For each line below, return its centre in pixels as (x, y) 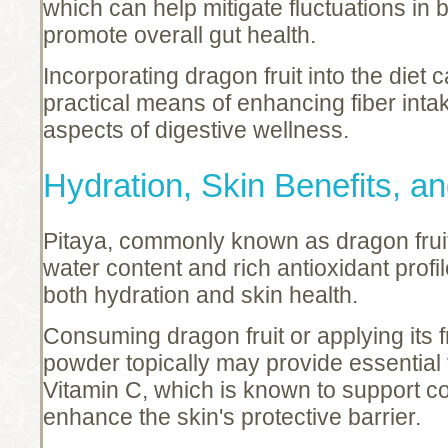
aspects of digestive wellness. (196, 129)
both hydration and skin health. (200, 295)
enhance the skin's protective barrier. (232, 417)
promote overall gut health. (179, 34)
